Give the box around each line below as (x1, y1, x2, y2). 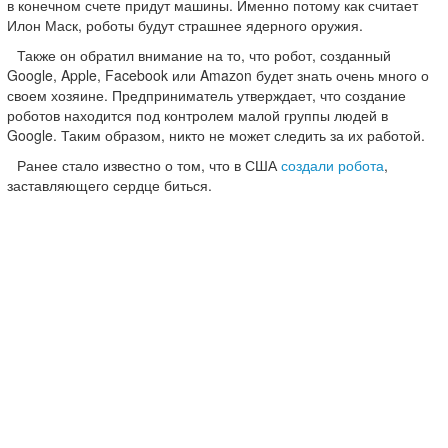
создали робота (281, 155, 384, 175)
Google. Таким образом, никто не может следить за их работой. (7, 125, 425, 145)
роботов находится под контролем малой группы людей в (7, 105, 388, 125)
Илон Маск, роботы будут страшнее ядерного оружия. (7, 15, 363, 35)
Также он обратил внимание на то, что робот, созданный (17, 45, 391, 65)
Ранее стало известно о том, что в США (17, 155, 281, 175)
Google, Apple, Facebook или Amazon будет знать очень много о (7, 65, 429, 85)
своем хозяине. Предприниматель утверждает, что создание (7, 85, 406, 105)
